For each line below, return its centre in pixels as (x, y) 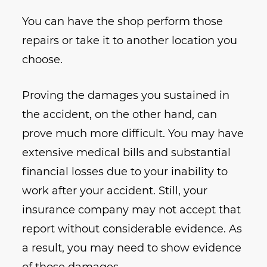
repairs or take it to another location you (130, 41)
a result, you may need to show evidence (132, 248)
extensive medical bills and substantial (127, 153)
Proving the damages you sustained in (126, 96)
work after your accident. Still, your (115, 191)
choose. (43, 60)
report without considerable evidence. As (132, 229)
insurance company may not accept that (132, 210)
